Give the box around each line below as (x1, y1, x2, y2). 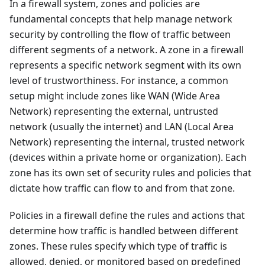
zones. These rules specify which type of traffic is (9, 240, 227, 253)
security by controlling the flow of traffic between (9, 28, 231, 41)
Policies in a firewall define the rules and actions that (9, 209, 245, 222)
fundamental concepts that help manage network (9, 12, 232, 25)
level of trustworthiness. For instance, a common (9, 74, 228, 87)
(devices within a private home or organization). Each (9, 151, 247, 164)
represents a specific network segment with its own (9, 59, 241, 72)
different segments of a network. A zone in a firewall (9, 43, 244, 56)
